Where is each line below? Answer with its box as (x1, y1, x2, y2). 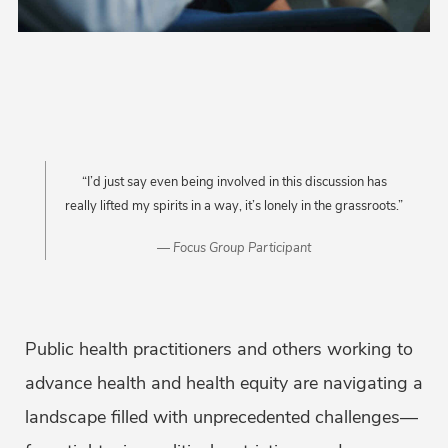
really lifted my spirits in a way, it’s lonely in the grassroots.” (65, 197, 403, 216)
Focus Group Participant (173, 239, 311, 258)
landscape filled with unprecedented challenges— (25, 405, 418, 430)
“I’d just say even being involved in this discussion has (81, 173, 387, 192)
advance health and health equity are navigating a (25, 371, 423, 396)
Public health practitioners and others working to (25, 337, 413, 362)
